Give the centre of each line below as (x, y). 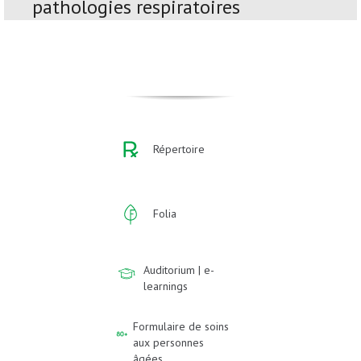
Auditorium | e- (179, 270)
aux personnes (169, 343)
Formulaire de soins (181, 327)
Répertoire (179, 149)
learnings (166, 286)
